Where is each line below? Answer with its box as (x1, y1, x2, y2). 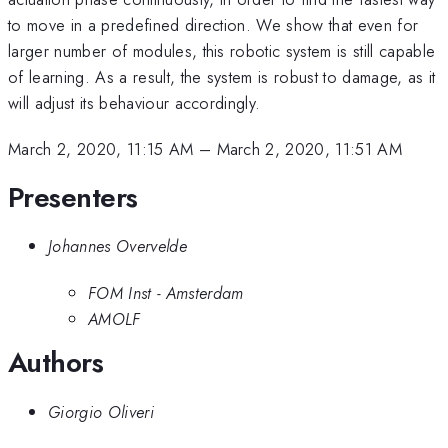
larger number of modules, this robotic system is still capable (8, 38, 436, 63)
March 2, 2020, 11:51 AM (216, 137, 403, 162)
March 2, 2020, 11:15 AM (8, 137, 194, 162)
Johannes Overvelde (48, 234, 187, 259)
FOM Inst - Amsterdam (88, 280, 244, 305)
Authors (8, 342, 104, 384)
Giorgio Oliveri (48, 399, 154, 424)
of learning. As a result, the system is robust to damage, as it (8, 64, 436, 89)
